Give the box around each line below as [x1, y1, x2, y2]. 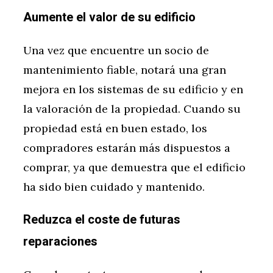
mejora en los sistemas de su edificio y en [23, 82, 243, 97]
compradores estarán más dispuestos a [23, 141, 230, 155]
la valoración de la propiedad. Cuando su [23, 102, 241, 116]
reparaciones [23, 233, 97, 251]
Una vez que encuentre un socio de [23, 43, 209, 58]
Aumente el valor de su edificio [23, 9, 196, 27]
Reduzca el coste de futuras [23, 211, 180, 229]
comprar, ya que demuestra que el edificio [23, 160, 246, 175]
